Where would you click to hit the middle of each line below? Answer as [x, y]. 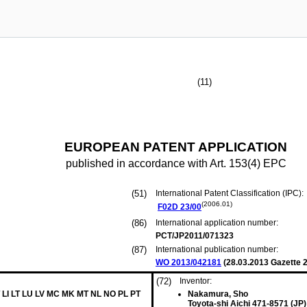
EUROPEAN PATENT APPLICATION [176, 147]
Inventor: [196, 281]
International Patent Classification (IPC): [231, 193]
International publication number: [217, 249]
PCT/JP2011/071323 [195, 236]
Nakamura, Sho [218, 294]
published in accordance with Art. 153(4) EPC [176, 163]
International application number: [217, 223]
